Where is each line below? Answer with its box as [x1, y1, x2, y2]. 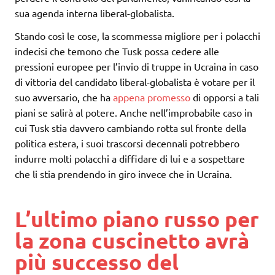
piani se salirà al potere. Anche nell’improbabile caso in [15, 106, 252, 119]
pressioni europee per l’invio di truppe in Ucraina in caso [15, 60, 258, 73]
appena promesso [113, 91, 190, 104]
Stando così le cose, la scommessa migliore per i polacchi [15, 29, 260, 42]
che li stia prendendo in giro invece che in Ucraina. [15, 168, 232, 180]
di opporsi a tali [190, 91, 259, 104]
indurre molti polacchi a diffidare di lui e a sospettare [15, 152, 245, 165]
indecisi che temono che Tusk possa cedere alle [15, 45, 219, 58]
